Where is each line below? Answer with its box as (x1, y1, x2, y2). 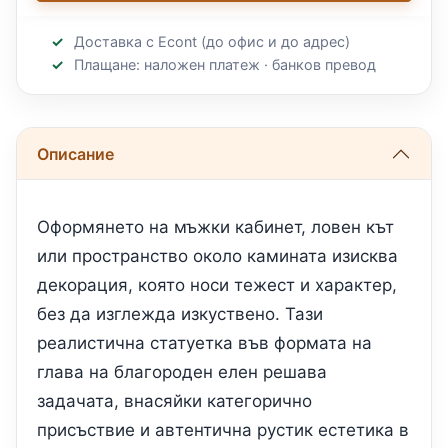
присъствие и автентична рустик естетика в (37, 420, 409, 441)
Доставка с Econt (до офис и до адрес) (73, 32, 350, 50)
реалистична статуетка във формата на (37, 333, 372, 354)
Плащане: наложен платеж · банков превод (73, 55, 376, 73)
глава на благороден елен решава (37, 362, 327, 383)
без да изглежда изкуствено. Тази (37, 304, 323, 325)
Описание (37, 143, 114, 164)
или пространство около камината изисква (37, 246, 398, 267)
